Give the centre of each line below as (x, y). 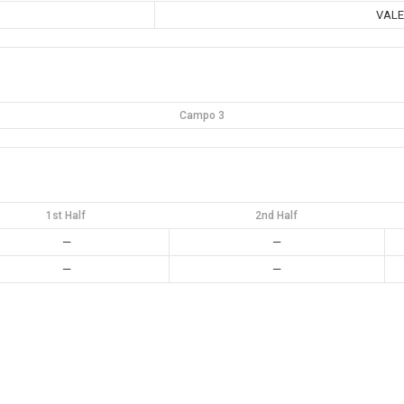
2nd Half (276, 215)
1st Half (66, 215)
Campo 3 (202, 115)
